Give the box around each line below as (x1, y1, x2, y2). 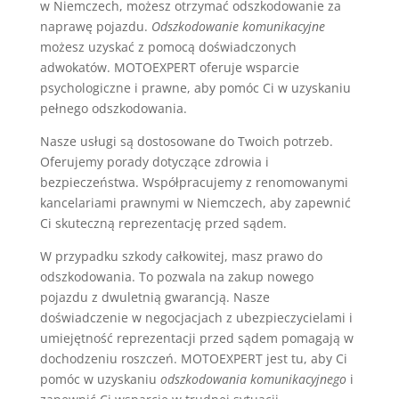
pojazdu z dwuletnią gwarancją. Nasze (39, 288, 270, 305)
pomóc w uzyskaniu (39, 370, 160, 387)
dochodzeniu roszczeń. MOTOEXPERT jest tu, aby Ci (39, 349, 347, 367)
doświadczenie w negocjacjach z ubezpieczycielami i (39, 308, 353, 326)
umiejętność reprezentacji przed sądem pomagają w (39, 329, 354, 346)
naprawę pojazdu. (39, 17, 151, 35)
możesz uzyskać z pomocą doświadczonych (39, 37, 297, 55)
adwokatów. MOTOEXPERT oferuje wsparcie (39, 58, 299, 76)
